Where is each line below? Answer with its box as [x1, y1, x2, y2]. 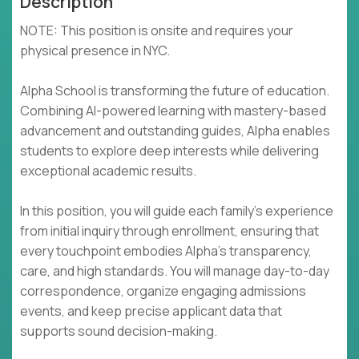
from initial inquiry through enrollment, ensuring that [20, 222, 319, 240]
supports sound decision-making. [20, 322, 217, 341]
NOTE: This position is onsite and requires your [20, 22, 293, 40]
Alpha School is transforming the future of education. [20, 82, 329, 100]
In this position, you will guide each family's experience [20, 202, 333, 220]
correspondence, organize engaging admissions [20, 282, 306, 301]
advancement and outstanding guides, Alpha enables [20, 122, 330, 140]
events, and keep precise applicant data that [20, 302, 282, 321]
